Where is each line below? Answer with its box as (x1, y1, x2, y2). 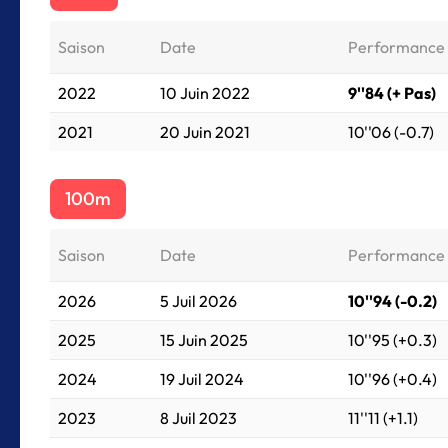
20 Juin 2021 (160, 122, 250, 142)
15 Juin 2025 (160, 330, 248, 350)
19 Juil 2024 (160, 369, 244, 389)
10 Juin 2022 (160, 83, 250, 103)
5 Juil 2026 (160, 291, 237, 311)
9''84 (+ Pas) (348, 83, 436, 103)
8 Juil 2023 (160, 408, 237, 428)
